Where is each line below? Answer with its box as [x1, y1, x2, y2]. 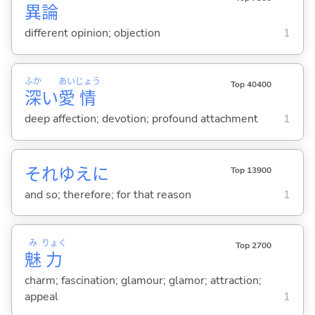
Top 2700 [235, 239, 271, 251]
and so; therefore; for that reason [24, 186, 191, 202]
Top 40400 [230, 78, 271, 90]
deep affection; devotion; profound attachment [24, 111, 258, 127]
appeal [24, 288, 58, 304]
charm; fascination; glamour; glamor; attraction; [24, 272, 262, 288]
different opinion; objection [24, 25, 160, 41]
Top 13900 [230, 164, 271, 176]
